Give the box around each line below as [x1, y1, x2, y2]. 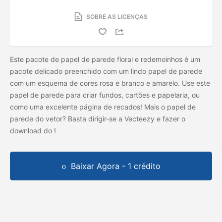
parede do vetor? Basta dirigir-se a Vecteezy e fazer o [10, 114, 185, 123]
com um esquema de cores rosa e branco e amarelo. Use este [10, 78, 210, 87]
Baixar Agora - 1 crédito [70, 161, 161, 171]
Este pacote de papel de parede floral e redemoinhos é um [10, 55, 200, 63]
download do [10, 126, 54, 135]
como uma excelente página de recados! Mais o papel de [10, 102, 196, 111]
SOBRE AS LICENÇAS [86, 12, 148, 20]
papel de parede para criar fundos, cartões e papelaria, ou [10, 90, 200, 99]
